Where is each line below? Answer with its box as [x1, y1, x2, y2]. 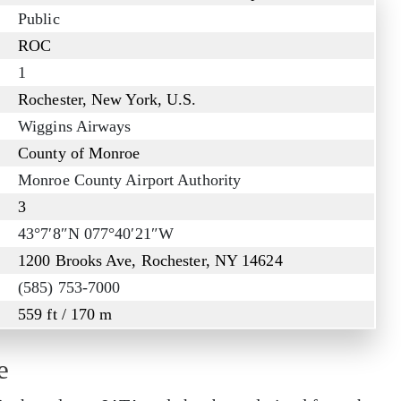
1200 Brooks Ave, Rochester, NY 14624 [18, 252, 283, 270]
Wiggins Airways [18, 117, 132, 136]
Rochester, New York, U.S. [18, 90, 197, 109]
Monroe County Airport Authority [18, 171, 242, 190]
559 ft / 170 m [18, 305, 113, 324]
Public [18, 10, 60, 29]
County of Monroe [18, 144, 141, 163]
